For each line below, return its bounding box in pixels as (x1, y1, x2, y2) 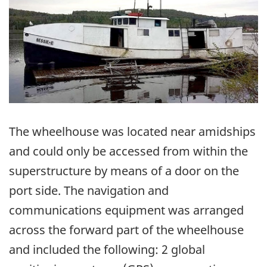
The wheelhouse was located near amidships (9, 123, 256, 139)
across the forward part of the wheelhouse (9, 221, 244, 238)
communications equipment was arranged (9, 201, 244, 218)
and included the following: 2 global (9, 241, 205, 257)
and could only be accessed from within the (9, 142, 248, 159)
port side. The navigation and (9, 182, 169, 198)
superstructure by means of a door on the (9, 162, 239, 179)
